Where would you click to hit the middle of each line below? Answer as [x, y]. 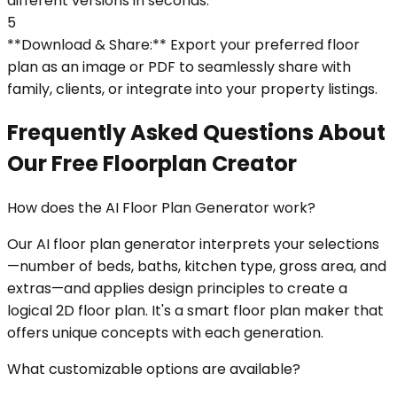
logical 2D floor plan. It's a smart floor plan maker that [195, 311]
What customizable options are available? [154, 370]
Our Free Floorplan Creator [152, 164]
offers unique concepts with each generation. [165, 333]
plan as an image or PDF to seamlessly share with [179, 66]
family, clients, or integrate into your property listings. [192, 89]
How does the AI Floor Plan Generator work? [161, 208]
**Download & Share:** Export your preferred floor [183, 44]
